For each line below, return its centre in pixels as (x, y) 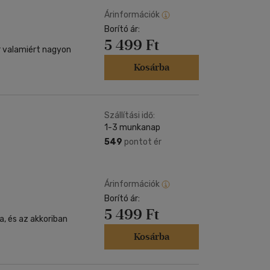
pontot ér (142, 142)
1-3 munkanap (132, 127)
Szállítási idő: (130, 115)
